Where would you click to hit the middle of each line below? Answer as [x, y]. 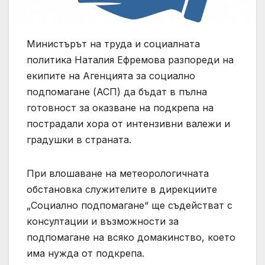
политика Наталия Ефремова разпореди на [130, 59]
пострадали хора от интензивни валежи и [128, 123]
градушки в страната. [79, 139]
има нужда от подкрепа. [85, 253]
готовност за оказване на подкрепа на [120, 107]
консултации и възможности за [103, 221]
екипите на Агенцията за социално [111, 75]
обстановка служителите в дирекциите [122, 189]
